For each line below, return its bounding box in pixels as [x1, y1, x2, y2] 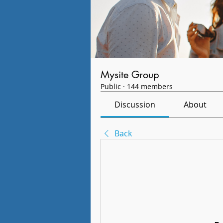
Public [101, 81, 121, 91]
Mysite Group [101, 68, 159, 81]
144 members [127, 81, 173, 91]
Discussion [114, 99, 156, 110]
